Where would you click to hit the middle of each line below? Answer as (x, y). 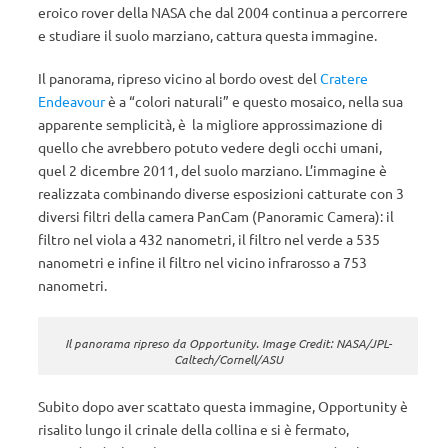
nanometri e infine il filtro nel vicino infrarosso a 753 (202, 262)
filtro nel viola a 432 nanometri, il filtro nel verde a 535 (209, 239)
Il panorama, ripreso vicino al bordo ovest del (179, 78)
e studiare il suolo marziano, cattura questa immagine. (207, 35)
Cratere (344, 78)
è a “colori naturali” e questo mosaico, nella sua (254, 101)
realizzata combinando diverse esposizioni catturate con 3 (221, 193)
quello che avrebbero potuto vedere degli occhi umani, (210, 147)
